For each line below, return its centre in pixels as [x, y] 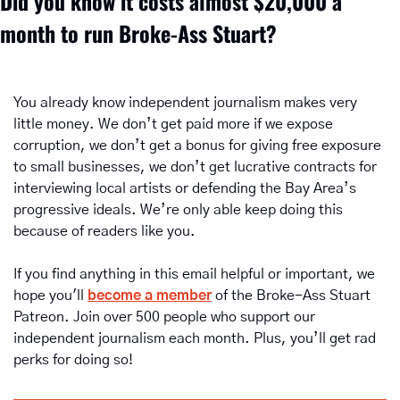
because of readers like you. [104, 231]
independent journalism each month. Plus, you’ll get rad [195, 338]
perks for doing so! [73, 359]
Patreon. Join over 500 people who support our [164, 317]
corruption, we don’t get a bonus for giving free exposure [197, 145]
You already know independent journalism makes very [185, 102]
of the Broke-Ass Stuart [293, 295]
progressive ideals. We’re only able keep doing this [178, 209]
